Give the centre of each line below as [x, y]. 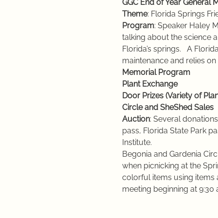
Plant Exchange [150, 84]
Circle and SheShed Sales [168, 107]
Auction [136, 119]
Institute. [137, 142]
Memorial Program [156, 72]
